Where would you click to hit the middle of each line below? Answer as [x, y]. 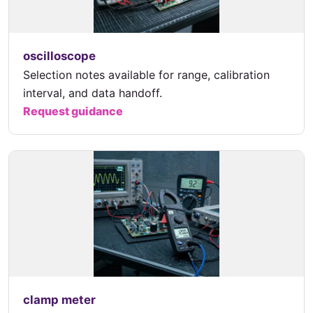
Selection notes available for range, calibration [146, 75]
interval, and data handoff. [93, 93]
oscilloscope [59, 56]
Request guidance [73, 111]
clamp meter [59, 300]
